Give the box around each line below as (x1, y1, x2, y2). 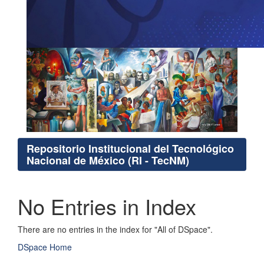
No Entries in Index (18, 191, 196, 222)
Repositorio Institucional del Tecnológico (27, 141, 234, 157)
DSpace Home (18, 241, 72, 253)
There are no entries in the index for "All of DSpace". (18, 223, 213, 236)
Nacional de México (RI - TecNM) (27, 153, 189, 169)
